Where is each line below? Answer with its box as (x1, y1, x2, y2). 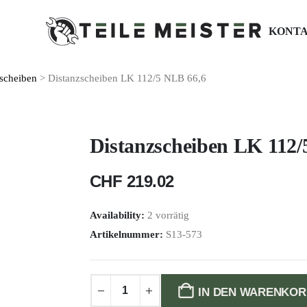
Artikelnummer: (89, 229, 166, 240)
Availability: (89, 210, 147, 221)
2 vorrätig (147, 210, 189, 221)
